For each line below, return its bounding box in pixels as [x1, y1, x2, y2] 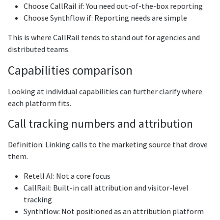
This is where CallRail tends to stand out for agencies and [8, 32, 200, 42]
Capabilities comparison [8, 62, 133, 78]
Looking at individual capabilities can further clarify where [8, 86, 202, 96]
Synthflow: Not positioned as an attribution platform [24, 206, 204, 216]
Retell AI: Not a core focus [24, 170, 110, 181]
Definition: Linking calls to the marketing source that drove [8, 139, 208, 149]
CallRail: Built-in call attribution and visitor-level [24, 182, 189, 192]
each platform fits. [8, 98, 71, 108]
